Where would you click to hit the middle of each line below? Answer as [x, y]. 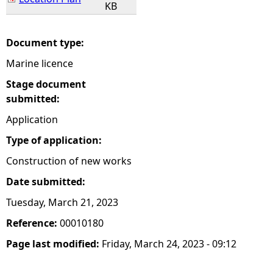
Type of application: [55, 140]
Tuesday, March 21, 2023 [62, 202]
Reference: [33, 223]
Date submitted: [47, 182]
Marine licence [40, 63]
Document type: [46, 43]
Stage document [46, 84]
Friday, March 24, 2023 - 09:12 [169, 244]
